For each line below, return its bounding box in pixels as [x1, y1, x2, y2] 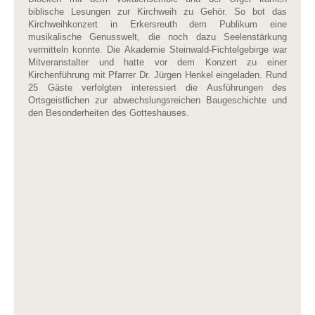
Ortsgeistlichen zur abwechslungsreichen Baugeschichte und [28, 94, 287, 105]
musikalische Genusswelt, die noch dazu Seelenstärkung [28, 31, 287, 42]
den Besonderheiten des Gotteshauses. [28, 107, 189, 118]
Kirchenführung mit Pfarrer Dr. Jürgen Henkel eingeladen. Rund [28, 69, 287, 80]
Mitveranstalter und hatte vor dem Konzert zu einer [28, 56, 287, 67]
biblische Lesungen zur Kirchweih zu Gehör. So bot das [28, 6, 287, 17]
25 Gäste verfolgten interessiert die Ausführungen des [28, 82, 287, 93]
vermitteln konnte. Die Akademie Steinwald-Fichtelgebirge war [28, 44, 287, 55]
